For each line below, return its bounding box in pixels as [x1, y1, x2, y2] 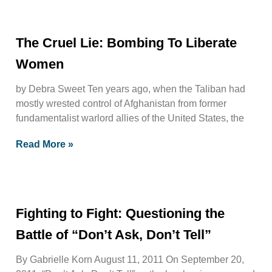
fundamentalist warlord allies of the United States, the [16, 112, 244, 123]
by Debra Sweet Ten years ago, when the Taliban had [16, 83, 245, 94]
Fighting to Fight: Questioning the [16, 205, 225, 221]
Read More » [16, 138, 73, 149]
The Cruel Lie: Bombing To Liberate [16, 35, 237, 50]
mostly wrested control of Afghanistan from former [16, 98, 226, 109]
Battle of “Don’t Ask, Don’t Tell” [16, 226, 211, 242]
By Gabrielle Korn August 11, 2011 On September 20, [16, 254, 244, 265]
